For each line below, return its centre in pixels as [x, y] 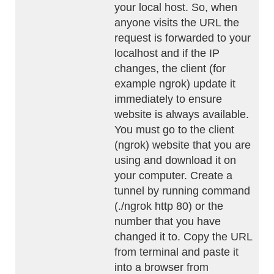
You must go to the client [174, 130]
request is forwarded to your [183, 38]
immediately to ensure [168, 99]
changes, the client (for [170, 68]
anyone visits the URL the [177, 23]
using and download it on [175, 160]
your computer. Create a [173, 176]
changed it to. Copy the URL [183, 237]
